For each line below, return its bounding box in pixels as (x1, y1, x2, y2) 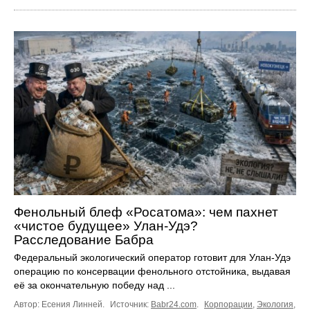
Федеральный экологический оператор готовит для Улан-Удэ (14, 251, 291, 263)
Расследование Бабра (14, 232, 154, 247)
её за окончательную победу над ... (14, 279, 175, 291)
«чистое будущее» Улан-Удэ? (14, 218, 198, 233)
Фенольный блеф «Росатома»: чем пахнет (14, 204, 278, 219)
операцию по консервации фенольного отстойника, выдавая (14, 265, 291, 277)
